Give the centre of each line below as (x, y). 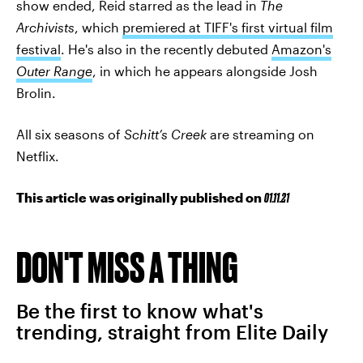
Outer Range (54, 71)
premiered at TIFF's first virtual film (228, 28)
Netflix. (38, 156)
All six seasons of (70, 135)
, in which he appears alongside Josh (205, 71)
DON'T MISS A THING (127, 267)
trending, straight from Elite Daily (172, 332)
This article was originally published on (140, 198)
